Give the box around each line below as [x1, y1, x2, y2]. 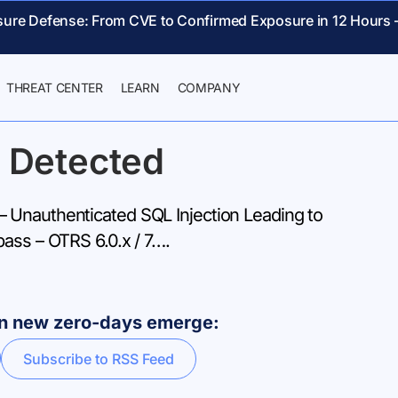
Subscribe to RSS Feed [23, 350, 174, 368]
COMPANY [177, 80, 241, 95]
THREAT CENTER [6, 80, 103, 95]
